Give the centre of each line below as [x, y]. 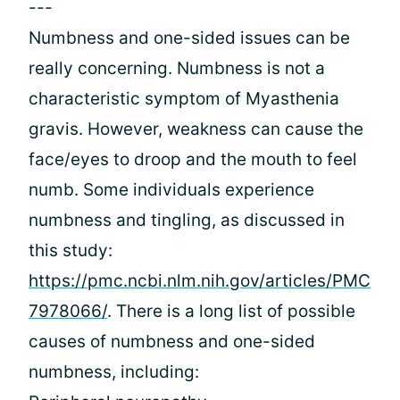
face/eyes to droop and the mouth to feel [193, 159]
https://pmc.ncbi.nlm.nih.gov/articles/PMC [200, 281]
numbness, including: [114, 372]
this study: [71, 250]
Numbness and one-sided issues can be [189, 38]
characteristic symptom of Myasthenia [184, 99]
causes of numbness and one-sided [172, 342]
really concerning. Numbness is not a [177, 68]
